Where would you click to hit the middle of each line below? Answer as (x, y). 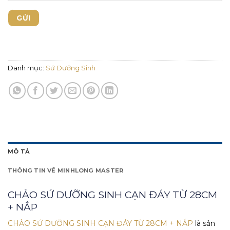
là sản (204, 224)
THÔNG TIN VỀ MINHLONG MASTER (66, 170)
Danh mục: (27, 68)
